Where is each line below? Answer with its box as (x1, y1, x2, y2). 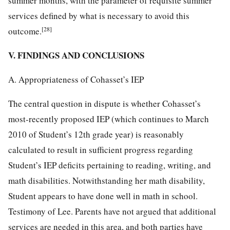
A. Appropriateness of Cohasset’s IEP (8, 73, 144, 85)
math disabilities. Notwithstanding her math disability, (8, 174, 205, 186)
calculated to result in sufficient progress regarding (8, 143, 193, 156)
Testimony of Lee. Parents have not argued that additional (8, 205, 216, 217)
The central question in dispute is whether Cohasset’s (8, 97, 201, 109)
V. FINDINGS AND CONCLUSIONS (8, 48, 144, 62)
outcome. (8, 25, 42, 37)
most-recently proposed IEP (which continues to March (8, 112, 209, 125)
